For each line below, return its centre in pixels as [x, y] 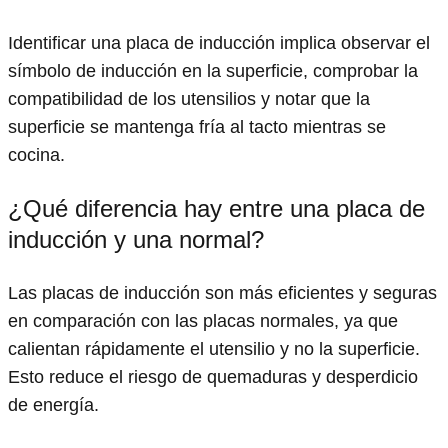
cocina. [36, 155]
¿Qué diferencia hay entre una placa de [216, 209]
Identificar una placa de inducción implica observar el [219, 43]
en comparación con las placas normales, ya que [203, 321]
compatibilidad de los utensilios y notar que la [189, 99]
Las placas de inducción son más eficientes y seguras [222, 293]
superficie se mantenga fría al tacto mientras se [197, 127]
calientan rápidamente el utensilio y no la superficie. [214, 349]
